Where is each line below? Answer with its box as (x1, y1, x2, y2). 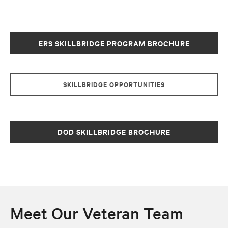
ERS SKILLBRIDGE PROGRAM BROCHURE (38, 38, 190, 49)
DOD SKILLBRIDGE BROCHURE (58, 126, 170, 137)
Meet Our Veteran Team (10, 203, 183, 224)
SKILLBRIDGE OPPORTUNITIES (63, 79, 165, 90)
